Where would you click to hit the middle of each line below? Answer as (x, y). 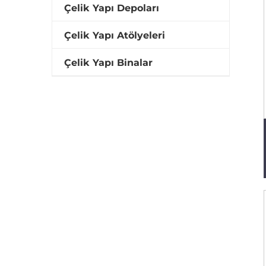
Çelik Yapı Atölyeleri (115, 35)
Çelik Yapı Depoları (112, 8)
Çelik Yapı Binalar (108, 63)
